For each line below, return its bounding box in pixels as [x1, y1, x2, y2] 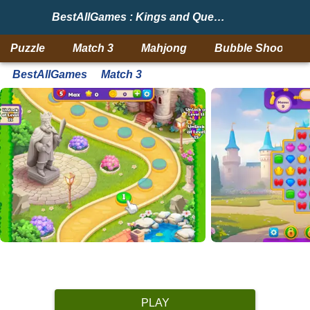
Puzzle [10, 42, 45, 54]
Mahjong [141, 42, 187, 54]
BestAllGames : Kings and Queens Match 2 [214, 11, 225, 23]
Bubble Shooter [215, 42, 298, 54]
